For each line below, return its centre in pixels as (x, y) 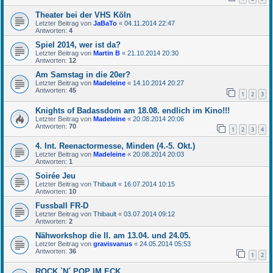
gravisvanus (113, 244)
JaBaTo (105, 23)
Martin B (107, 53)
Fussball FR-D (62, 206)
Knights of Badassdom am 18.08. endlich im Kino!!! (133, 110)
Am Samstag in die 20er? (83, 75)
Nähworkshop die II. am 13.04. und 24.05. (113, 236)
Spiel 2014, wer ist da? (78, 45)
